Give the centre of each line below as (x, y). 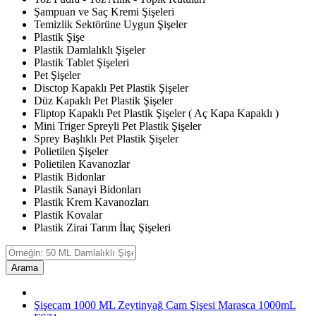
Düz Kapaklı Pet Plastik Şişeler (103, 101)
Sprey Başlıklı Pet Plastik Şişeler (106, 139)
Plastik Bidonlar (69, 177)
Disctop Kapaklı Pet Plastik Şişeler (111, 88)
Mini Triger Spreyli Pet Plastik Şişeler (117, 126)
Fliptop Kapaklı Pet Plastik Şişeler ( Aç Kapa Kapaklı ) (156, 114)
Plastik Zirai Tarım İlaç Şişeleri (102, 228)
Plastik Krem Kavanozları (91, 202)
